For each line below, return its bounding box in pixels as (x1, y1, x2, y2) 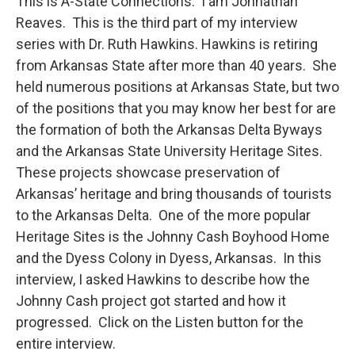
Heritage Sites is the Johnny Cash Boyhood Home (16, 228, 330, 246)
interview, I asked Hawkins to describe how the (16, 271, 310, 288)
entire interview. (16, 335, 122, 353)
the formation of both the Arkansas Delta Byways (16, 121, 323, 139)
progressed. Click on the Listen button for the (16, 314, 303, 331)
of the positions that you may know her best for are (16, 100, 336, 117)
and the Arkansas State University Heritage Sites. (16, 143, 326, 160)
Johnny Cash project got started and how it (16, 292, 286, 310)
